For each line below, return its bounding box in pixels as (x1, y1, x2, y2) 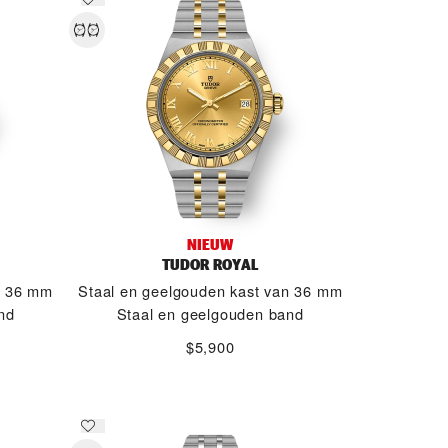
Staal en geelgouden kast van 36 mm (78, 280, 343, 301)
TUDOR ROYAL (162, 254, 259, 275)
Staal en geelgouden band (116, 303, 304, 324)
